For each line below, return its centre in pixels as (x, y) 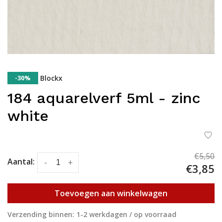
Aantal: (21, 162)
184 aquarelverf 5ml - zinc (104, 98)
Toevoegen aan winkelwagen (111, 193)
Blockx (51, 78)
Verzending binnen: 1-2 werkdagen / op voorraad (92, 214)
